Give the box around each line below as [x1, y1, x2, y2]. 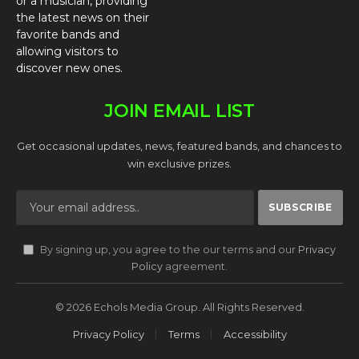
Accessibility [223, 327, 287, 341]
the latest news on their [16, 10, 149, 25]
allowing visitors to [16, 43, 119, 58]
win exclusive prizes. [127, 156, 232, 170]
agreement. [163, 260, 228, 272]
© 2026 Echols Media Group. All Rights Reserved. [54, 300, 305, 313]
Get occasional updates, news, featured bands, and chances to [17, 139, 342, 152]
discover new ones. [16, 60, 123, 75]
